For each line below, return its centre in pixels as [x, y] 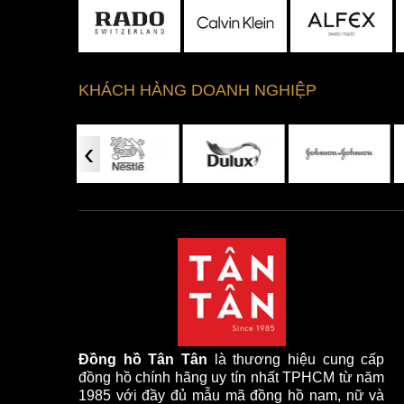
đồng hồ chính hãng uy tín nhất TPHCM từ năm [232, 378]
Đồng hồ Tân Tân [143, 360]
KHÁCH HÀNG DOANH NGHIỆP [197, 90]
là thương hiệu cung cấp [296, 360]
